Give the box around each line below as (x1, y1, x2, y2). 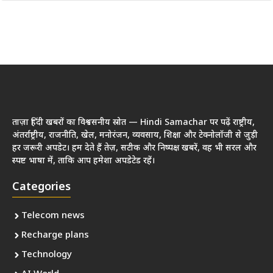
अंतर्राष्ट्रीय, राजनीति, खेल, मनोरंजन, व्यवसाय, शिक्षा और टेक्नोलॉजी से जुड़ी (12, 129, 258, 141)
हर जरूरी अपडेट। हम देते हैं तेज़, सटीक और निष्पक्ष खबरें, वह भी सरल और (12, 142, 257, 154)
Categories (12, 180, 71, 194)
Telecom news (21, 210, 85, 222)
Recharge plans (21, 229, 89, 241)
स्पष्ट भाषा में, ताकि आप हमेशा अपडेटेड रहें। (12, 155, 155, 167)
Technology (21, 249, 72, 261)
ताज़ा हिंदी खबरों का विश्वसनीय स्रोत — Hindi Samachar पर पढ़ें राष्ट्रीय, (12, 116, 255, 129)
